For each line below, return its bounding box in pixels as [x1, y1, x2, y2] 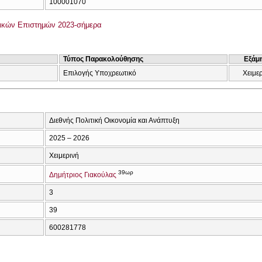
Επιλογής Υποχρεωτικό [63, 68, 136, 77]
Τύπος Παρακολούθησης [63, 54, 143, 63]
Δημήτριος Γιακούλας [49, 170, 116, 179]
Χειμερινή [49, 151, 79, 160]
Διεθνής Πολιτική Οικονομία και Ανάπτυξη [49, 116, 180, 125]
